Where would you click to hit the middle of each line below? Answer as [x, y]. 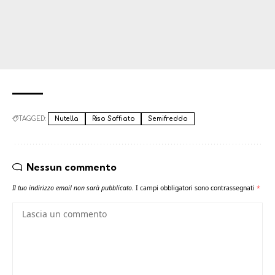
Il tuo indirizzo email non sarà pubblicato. [73, 188]
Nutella [67, 118]
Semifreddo [168, 118]
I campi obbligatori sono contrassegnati [196, 188]
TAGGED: [32, 118]
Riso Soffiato [113, 118]
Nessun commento [72, 167]
